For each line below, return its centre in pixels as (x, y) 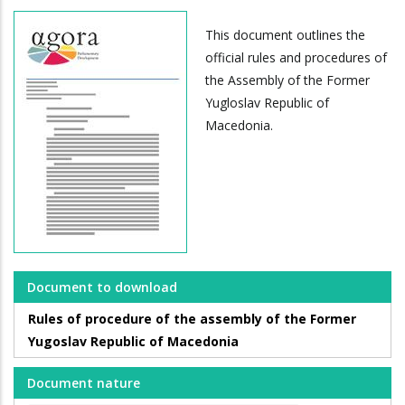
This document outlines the (285, 35)
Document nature (84, 383)
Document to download (102, 287)
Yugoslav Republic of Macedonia (133, 342)
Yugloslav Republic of (267, 103)
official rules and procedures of (296, 58)
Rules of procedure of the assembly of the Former (192, 319)
